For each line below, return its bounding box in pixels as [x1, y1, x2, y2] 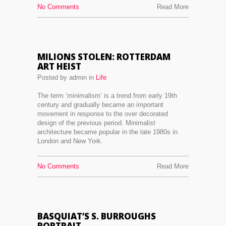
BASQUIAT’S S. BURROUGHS [37, 210, 156, 222]
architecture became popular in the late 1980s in [37, 128, 178, 136]
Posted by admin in [37, 74, 96, 81]
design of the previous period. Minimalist [37, 119, 155, 127]
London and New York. [37, 137, 103, 145]
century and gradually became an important [37, 101, 163, 108]
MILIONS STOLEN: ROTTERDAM [37, 51, 171, 63]
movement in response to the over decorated [37, 110, 168, 118]
